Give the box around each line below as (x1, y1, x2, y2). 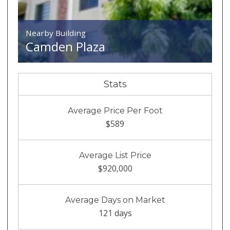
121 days (98, 207, 132, 219)
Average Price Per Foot (67, 106, 163, 116)
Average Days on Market (65, 195, 165, 205)
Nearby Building (26, 28, 86, 39)
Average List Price (79, 150, 151, 161)
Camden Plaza (26, 38, 106, 55)
